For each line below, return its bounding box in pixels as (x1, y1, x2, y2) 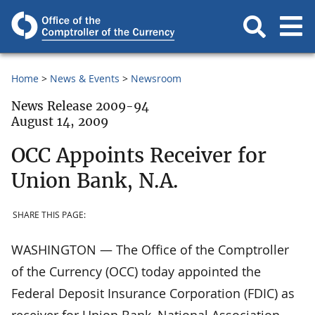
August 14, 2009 (11, 114, 108, 129)
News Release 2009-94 (11, 98, 149, 114)
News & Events (50, 72, 120, 85)
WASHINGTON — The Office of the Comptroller (11, 240, 289, 258)
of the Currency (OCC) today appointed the (11, 262, 261, 280)
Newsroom (131, 72, 181, 85)
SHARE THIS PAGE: (13, 209, 86, 221)
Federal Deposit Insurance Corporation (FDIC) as (11, 284, 295, 302)
